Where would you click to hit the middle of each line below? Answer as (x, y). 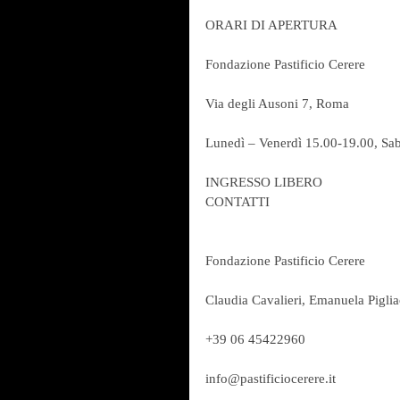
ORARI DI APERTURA (271, 25)
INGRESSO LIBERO (264, 182)
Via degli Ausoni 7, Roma (277, 103)
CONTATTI (237, 201)
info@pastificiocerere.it (271, 378)
